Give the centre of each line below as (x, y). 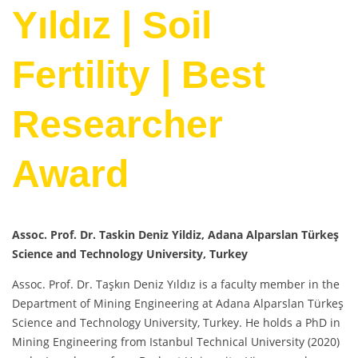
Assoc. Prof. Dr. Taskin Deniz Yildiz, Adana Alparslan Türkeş (175, 234)
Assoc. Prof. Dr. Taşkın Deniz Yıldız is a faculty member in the (176, 284)
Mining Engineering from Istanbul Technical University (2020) (176, 341)
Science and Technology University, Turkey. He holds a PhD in (176, 322)
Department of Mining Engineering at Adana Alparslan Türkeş (178, 303)
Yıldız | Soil (112, 26)
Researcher (117, 125)
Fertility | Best (139, 75)
